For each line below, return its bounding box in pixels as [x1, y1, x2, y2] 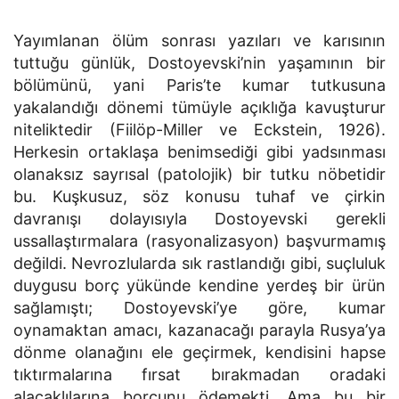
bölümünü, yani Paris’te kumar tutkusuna [13, 76, 386, 94]
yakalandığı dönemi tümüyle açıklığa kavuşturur [13, 98, 386, 117]
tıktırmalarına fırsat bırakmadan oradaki [13, 365, 386, 384]
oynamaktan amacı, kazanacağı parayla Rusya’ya [13, 321, 386, 339]
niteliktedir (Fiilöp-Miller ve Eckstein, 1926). [13, 120, 386, 139]
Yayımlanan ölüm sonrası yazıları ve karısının [13, 31, 386, 50]
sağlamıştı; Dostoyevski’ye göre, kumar [13, 298, 386, 317]
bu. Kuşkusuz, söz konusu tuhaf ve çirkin [13, 187, 386, 206]
